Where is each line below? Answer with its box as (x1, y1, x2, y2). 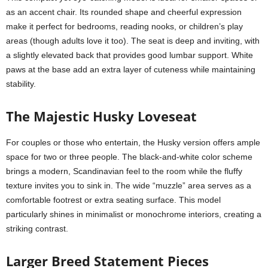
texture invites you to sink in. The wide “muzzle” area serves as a (6, 181, 251, 190)
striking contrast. (6, 224, 68, 233)
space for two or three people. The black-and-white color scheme (6, 152, 252, 162)
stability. (6, 79, 36, 89)
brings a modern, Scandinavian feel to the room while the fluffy (6, 166, 242, 176)
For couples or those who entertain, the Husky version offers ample (6, 138, 260, 147)
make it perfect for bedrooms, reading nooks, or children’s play (6, 22, 243, 31)
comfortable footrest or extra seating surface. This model (6, 195, 221, 205)
